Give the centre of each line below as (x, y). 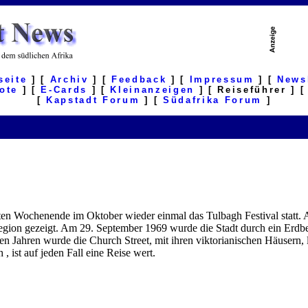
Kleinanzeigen (152, 90)
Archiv (69, 79)
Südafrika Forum (212, 100)
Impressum (222, 79)
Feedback (139, 79)
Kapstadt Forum (93, 100)
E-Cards (64, 90)
